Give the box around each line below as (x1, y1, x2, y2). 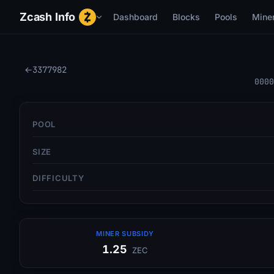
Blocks (172, 12, 200, 22)
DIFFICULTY (32, 173, 84, 183)
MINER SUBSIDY (96, 229, 155, 238)
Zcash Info (20, 10, 76, 23)
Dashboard (113, 12, 158, 22)
